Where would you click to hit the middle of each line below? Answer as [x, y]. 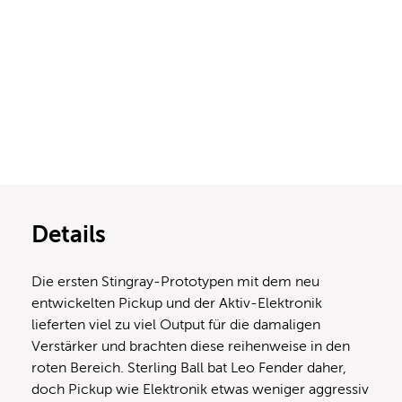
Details [69, 234]
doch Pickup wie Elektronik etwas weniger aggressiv [200, 389]
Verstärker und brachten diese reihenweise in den [191, 346]
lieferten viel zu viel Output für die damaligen [176, 324]
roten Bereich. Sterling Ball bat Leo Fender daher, [189, 367]
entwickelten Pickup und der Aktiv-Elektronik [177, 303]
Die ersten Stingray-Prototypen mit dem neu [175, 281]
